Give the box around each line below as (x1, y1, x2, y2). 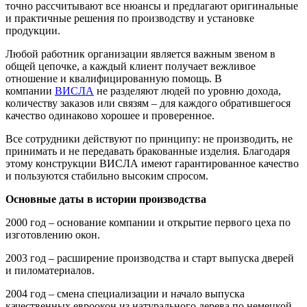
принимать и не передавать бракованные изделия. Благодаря (5, 145, 290, 157)
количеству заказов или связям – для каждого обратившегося (5, 97, 291, 109)
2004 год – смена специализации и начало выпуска (5, 287, 245, 299)
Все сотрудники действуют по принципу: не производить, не (5, 132, 293, 145)
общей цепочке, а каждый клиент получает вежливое (5, 60, 256, 72)
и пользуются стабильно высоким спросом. (5, 169, 208, 182)
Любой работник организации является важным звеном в (5, 47, 275, 60)
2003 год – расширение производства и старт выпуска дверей (5, 251, 294, 264)
